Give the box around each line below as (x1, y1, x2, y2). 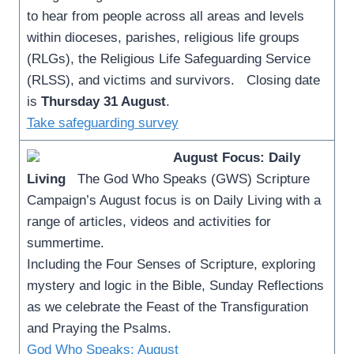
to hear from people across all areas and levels (26, 8, 304, 24)
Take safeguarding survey (26, 115, 179, 130)
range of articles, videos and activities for (26, 213, 271, 229)
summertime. (26, 235, 104, 250)
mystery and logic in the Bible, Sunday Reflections (26, 277, 324, 293)
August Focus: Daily (172, 149, 300, 165)
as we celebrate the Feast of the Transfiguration (26, 299, 308, 314)
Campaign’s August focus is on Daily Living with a (26, 192, 321, 208)
